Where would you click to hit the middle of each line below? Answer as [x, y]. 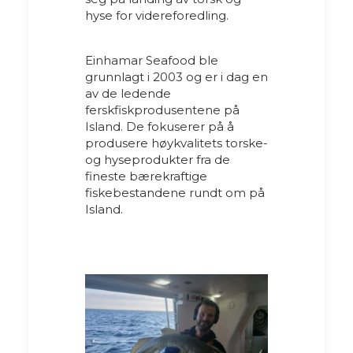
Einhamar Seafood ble [152, 60]
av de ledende [128, 93]
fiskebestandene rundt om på [175, 192]
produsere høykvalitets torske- [176, 143]
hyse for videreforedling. [157, 15]
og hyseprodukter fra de [158, 159]
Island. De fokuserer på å [160, 126]
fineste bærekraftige [146, 176]
